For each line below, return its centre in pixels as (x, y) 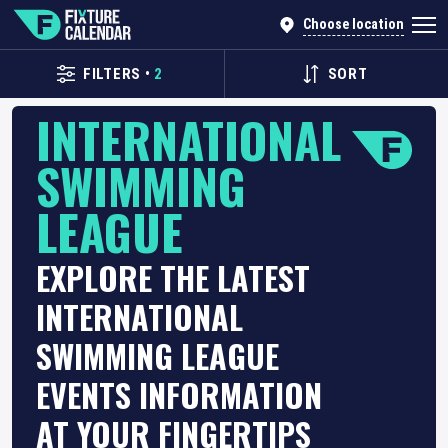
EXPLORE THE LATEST (173, 277)
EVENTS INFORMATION (179, 394)
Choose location (353, 24)
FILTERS (112, 74)
